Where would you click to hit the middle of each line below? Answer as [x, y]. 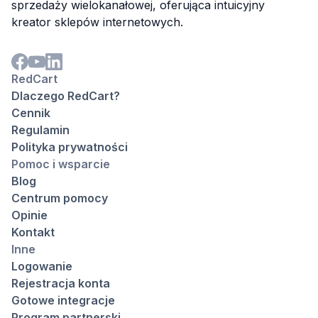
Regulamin [40, 130]
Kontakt [33, 232]
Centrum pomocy [60, 198]
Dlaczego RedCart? [66, 95]
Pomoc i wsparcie [61, 164]
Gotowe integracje [63, 300]
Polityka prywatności [70, 147]
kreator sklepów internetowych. [97, 22]
